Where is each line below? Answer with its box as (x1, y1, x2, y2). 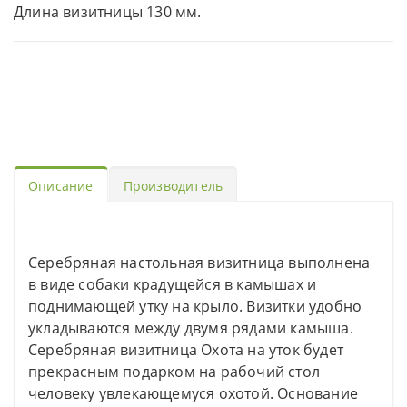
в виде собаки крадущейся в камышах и (28, 274, 317, 295)
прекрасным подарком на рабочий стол (28, 362, 321, 382)
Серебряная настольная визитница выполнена (28, 253, 371, 273)
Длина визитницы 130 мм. (14, 2, 202, 23)
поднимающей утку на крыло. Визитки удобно (28, 296, 362, 317)
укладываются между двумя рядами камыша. (28, 318, 353, 339)
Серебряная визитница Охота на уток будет (28, 340, 344, 361)
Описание (28, 177, 94, 195)
